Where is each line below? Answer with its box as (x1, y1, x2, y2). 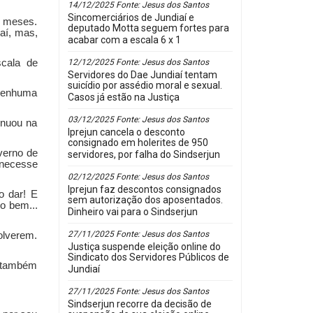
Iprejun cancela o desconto (67, 126, 185, 138)
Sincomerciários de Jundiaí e (67, 12, 194, 23)
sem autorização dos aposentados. (67, 194, 223, 208)
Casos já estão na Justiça (67, 92, 180, 105)
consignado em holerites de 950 (67, 137, 208, 151)
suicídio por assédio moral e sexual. (67, 80, 222, 94)
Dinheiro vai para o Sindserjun (67, 206, 198, 220)
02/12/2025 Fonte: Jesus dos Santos (67, 172, 209, 182)
